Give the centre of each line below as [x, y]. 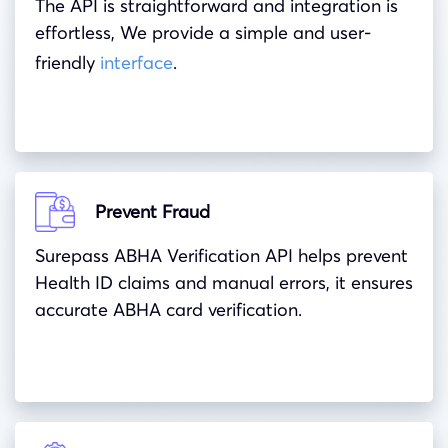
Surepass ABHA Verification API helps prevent [221, 255]
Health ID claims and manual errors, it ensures [224, 282]
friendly [67, 62]
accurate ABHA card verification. [168, 309]
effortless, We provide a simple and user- [203, 32]
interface [136, 62]
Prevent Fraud [152, 212]
